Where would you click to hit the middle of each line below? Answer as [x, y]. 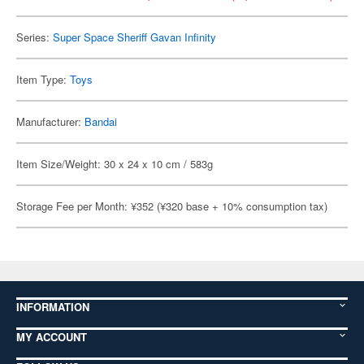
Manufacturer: [50, 121]
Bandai [101, 121]
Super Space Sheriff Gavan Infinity [134, 37]
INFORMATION [53, 307]
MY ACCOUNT [52, 337]
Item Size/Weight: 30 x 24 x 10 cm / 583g [115, 164]
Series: [35, 37]
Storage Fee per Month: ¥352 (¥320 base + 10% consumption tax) [172, 206]
